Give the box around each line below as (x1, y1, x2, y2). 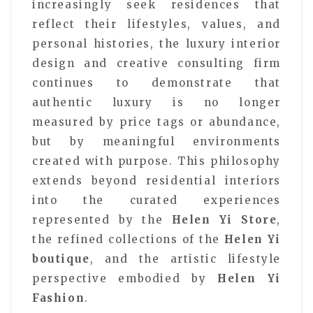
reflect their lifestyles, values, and (32, 17, 281, 31)
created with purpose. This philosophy (32, 154, 281, 168)
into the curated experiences (32, 193, 281, 207)
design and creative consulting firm (32, 56, 281, 70)
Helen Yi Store (171, 212, 277, 226)
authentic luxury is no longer (32, 95, 281, 109)
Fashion (32, 291, 85, 305)
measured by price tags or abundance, (32, 115, 281, 129)
